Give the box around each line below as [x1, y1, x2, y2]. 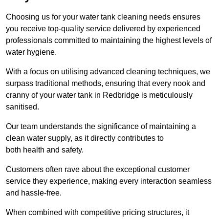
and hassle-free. [6, 189, 62, 197]
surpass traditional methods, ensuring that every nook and [6, 79, 205, 88]
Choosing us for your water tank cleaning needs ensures [6, 13, 200, 22]
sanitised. [6, 103, 39, 111]
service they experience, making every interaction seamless [6, 177, 212, 186]
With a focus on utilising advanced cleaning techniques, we [6, 67, 210, 76]
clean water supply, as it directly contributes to [6, 134, 164, 143]
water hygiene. [6, 48, 57, 57]
